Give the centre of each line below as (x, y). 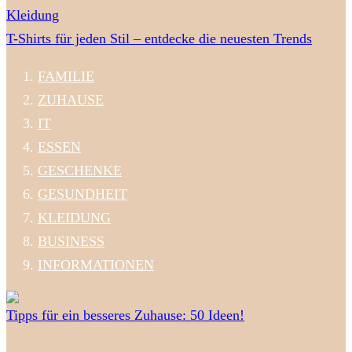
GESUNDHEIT (82, 194)
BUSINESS (71, 241)
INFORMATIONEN (96, 264)
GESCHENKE (80, 170)
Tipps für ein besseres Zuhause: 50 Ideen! (125, 315)
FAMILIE (66, 76)
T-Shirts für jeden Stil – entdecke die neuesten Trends (159, 38)
